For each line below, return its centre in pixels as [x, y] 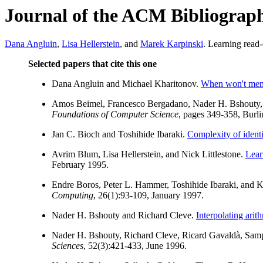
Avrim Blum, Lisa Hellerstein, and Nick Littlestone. [149, 154]
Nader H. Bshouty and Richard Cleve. [124, 215]
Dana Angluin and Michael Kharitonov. [126, 84]
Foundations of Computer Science [115, 114]
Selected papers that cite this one [92, 64]
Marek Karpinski [172, 44]
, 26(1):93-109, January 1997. [149, 195]
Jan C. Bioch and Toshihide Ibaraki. [119, 134]
